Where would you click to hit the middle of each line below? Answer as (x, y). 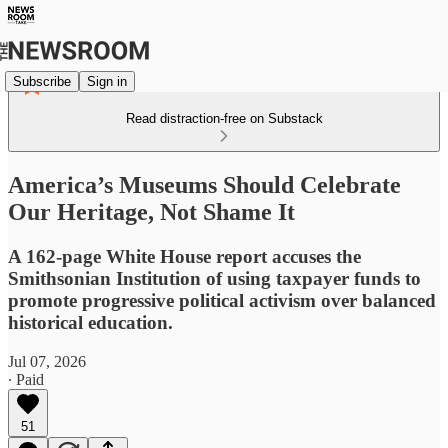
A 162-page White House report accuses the (184, 256)
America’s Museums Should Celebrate (204, 184)
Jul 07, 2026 (47, 361)
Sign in (107, 81)
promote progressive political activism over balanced (222, 300)
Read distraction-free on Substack (224, 118)
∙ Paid (26, 379)
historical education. (90, 322)
